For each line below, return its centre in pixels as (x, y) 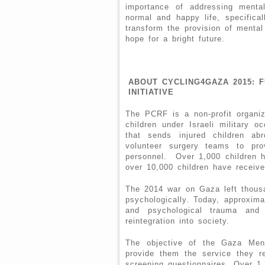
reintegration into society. (177, 221)
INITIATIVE (151, 92)
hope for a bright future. (175, 38)
